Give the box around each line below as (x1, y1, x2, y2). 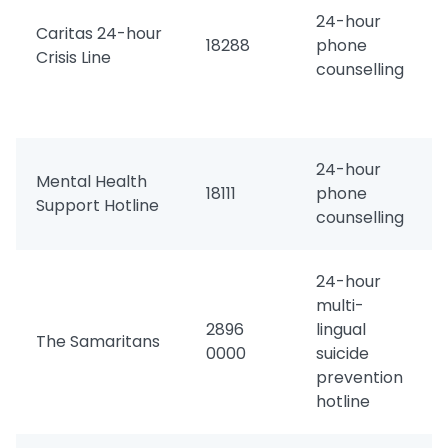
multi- (316, 294, 364, 317)
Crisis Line (36, 46, 111, 69)
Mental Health (36, 170, 147, 193)
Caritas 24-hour (36, 22, 162, 45)
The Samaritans (36, 330, 160, 353)
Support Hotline (36, 194, 159, 217)
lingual (316, 318, 366, 341)
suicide (316, 342, 369, 365)
